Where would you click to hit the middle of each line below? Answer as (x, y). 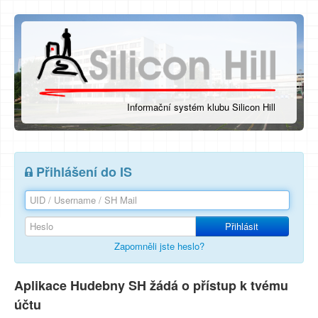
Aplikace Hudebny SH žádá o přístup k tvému (151, 286)
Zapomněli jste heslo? (159, 246)
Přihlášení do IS (82, 172)
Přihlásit (242, 226)
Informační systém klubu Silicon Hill (201, 107)
